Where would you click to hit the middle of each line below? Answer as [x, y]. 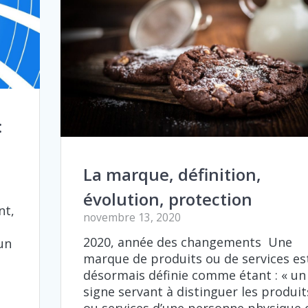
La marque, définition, [172, 174]
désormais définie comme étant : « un [194, 275]
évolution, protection [167, 199]
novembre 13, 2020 [132, 217]
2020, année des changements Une [187, 242]
